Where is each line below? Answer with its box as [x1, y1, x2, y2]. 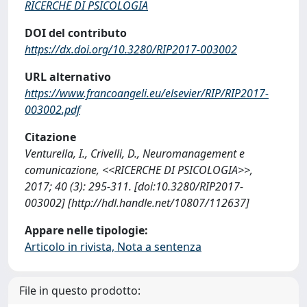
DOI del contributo [25, 25, 127, 40]
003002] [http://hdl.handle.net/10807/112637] [25, 195, 249, 210]
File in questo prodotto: [19, 282, 140, 298]
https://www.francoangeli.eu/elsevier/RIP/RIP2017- [25, 85, 269, 101]
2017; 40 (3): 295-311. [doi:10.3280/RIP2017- [25, 178, 243, 194]
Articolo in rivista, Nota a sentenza [25, 238, 201, 254]
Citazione [25, 129, 76, 145]
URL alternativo [25, 69, 111, 84]
